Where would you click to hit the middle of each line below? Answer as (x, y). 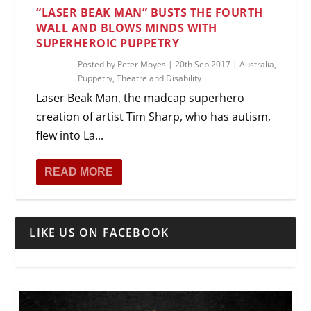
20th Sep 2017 (203, 64)
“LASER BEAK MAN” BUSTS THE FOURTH (150, 12)
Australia (257, 64)
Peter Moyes (142, 64)
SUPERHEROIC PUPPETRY (108, 43)
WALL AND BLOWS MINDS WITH (127, 27)
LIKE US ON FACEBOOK (99, 232)
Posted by (98, 64)
